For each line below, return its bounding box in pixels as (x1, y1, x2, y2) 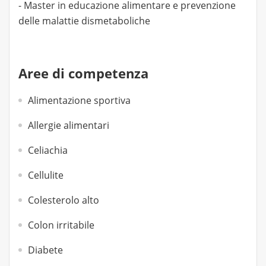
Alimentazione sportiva (28, 94, 131, 107)
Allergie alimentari (28, 119, 109, 132)
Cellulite (28, 169, 64, 182)
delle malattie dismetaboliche (18, 14, 150, 27)
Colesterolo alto (28, 194, 99, 207)
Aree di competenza (18, 64, 148, 82)
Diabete (28, 243, 63, 256)
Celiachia (28, 144, 68, 157)
